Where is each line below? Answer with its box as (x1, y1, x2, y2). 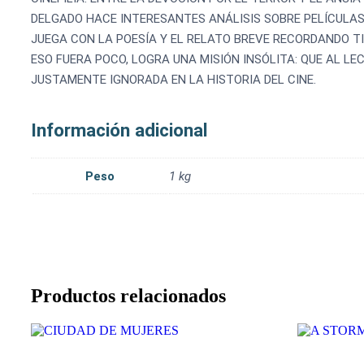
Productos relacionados (31, 284, 226, 306)
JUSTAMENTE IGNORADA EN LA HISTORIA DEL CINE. (31, 71, 316, 87)
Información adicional (31, 119, 208, 141)
